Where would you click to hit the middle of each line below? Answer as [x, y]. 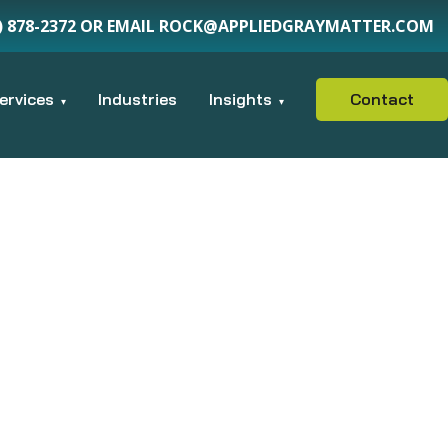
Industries [137, 99]
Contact [382, 99]
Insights [240, 99]
